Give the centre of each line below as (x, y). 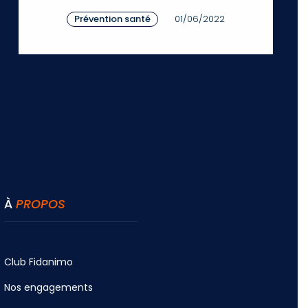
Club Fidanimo (38, 262)
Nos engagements (48, 287)
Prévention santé (112, 19)
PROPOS (41, 203)
